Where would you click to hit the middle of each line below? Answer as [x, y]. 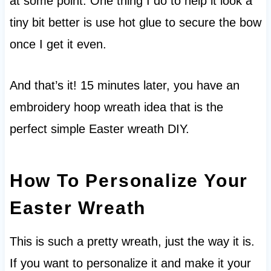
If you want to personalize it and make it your [130, 263]
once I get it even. [58, 44]
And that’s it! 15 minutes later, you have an [124, 85]
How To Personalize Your [129, 180]
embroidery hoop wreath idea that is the [116, 107]
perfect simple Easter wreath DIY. [99, 129]
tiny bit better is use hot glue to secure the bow [135, 22]
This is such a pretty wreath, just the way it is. [132, 241]
